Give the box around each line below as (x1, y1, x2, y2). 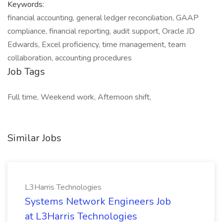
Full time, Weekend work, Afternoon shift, (7, 92, 151, 103)
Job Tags (7, 65, 45, 78)
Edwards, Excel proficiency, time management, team (7, 39, 186, 50)
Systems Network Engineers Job (25, 195, 171, 208)
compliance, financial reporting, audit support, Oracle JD (7, 26, 195, 37)
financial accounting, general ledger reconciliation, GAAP (7, 12, 199, 23)
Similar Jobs (7, 131, 61, 145)
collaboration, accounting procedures (7, 53, 132, 63)
